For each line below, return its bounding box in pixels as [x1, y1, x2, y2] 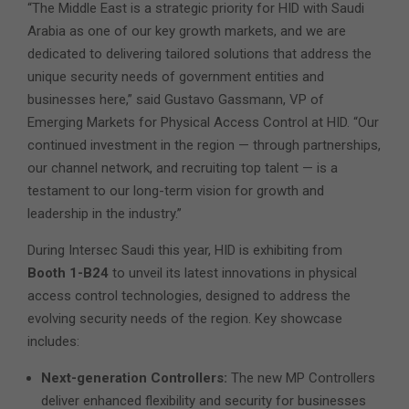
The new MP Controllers [231, 370, 375, 387]
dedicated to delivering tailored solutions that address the [27, 46, 372, 63]
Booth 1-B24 [27, 265, 109, 282]
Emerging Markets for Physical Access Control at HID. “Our [27, 114, 379, 131]
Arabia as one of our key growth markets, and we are [27, 23, 346, 40]
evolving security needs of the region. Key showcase [27, 310, 342, 328]
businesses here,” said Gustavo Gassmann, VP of [27, 91, 324, 109]
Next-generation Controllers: [41, 370, 231, 387]
